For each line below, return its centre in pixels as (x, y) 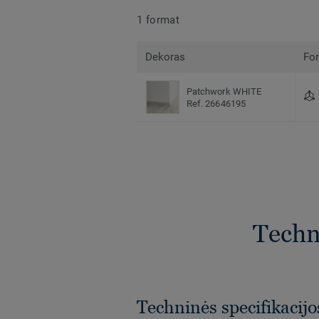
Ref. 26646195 (216, 103)
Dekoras (166, 57)
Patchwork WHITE (224, 91)
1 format (158, 20)
